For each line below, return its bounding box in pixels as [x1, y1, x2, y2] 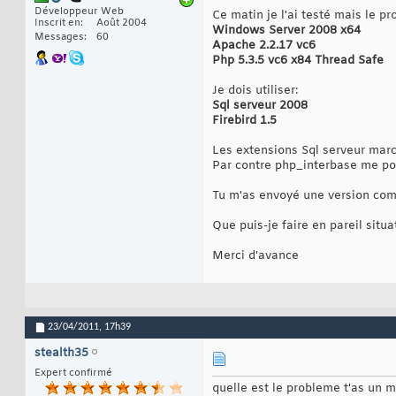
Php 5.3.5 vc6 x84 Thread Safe [212, 53, 384, 69]
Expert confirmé [34, 367, 112, 380]
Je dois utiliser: [212, 83, 298, 99]
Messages [34, 31, 84, 44]
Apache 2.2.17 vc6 [212, 38, 316, 54]
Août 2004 [96, 17, 147, 30]
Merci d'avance [212, 248, 299, 264]
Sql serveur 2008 [212, 98, 308, 114]
